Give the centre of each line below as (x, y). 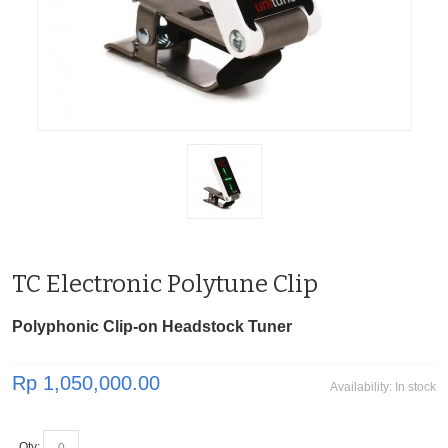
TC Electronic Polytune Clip (165, 284)
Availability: (362, 387)
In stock (415, 387)
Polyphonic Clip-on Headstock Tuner (154, 327)
